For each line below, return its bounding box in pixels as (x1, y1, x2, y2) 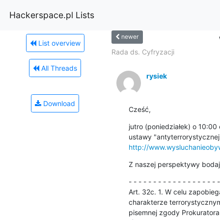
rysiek (146, 71, 167, 80)
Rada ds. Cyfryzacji (111, 47, 174, 56)
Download (41, 99, 75, 108)
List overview (36, 38, 81, 47)
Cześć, (128, 105, 151, 113)
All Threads (39, 63, 77, 72)
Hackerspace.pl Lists (9, 9, 94, 20)
